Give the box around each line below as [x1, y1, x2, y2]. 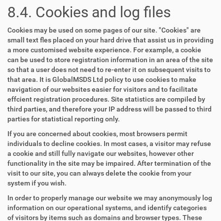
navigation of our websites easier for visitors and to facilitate [7, 85, 198, 93]
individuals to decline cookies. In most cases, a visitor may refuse [7, 140, 211, 147]
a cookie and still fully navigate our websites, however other [7, 149, 194, 157]
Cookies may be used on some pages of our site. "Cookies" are [7, 26, 201, 34]
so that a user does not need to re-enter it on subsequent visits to [7, 66, 211, 74]
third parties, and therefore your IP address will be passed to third [7, 105, 212, 113]
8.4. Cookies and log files [7, 3, 171, 21]
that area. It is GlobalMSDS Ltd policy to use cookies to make [7, 75, 196, 83]
